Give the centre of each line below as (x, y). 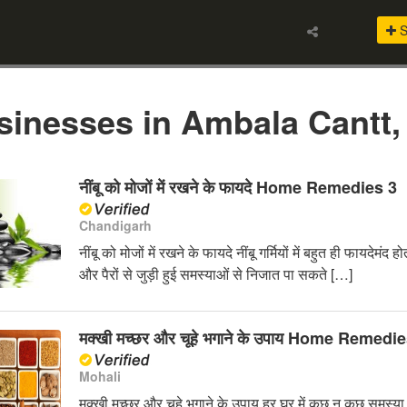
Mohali (99, 377)
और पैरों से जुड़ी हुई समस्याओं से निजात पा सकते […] (215, 274)
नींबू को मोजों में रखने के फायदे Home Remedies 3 (238, 188)
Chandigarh (115, 226)
